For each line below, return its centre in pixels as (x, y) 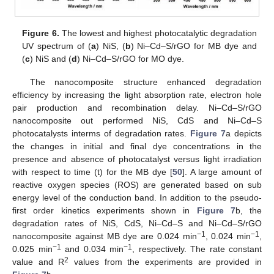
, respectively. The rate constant (197, 249)
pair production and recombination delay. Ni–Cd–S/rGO (137, 108)
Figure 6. (41, 33)
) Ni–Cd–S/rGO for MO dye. (131, 59)
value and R (39, 262)
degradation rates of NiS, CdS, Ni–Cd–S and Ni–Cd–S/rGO (137, 224)
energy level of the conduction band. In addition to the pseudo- (137, 198)
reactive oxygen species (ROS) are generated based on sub (137, 185)
